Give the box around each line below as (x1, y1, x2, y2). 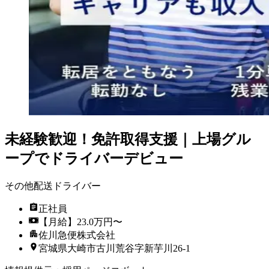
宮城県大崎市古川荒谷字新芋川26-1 (38, 243, 190, 253)
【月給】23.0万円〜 (38, 216, 122, 227)
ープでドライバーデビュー (5, 150, 183, 166)
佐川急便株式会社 (38, 229, 115, 240)
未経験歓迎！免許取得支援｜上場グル (5, 131, 251, 147)
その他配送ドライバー (5, 180, 101, 191)
